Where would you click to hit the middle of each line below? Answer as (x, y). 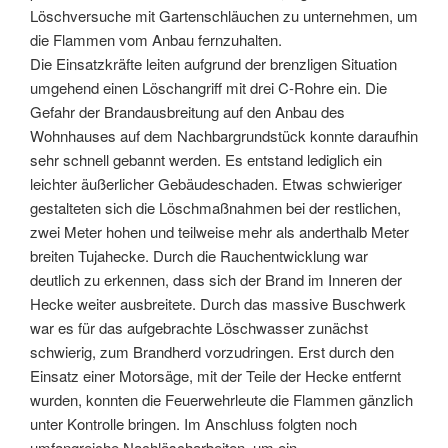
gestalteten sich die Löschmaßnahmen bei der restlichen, (215, 207)
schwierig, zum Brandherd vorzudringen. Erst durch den (212, 351)
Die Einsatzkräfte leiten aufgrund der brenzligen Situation (213, 63)
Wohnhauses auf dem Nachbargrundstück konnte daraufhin (224, 135)
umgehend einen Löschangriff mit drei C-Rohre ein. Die (208, 87)
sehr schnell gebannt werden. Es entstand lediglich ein (206, 159)
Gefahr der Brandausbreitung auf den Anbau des (187, 111)
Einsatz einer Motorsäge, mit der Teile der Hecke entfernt (215, 375)
